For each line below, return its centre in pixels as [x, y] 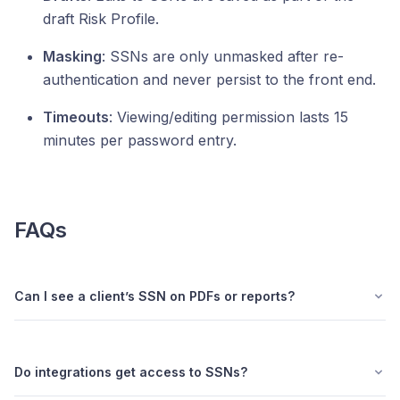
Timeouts [76, 117]
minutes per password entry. [140, 140]
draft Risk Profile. [101, 18]
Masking [72, 56]
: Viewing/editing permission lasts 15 [229, 117]
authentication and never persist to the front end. [209, 79]
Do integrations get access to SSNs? [131, 371]
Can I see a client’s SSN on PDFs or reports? [154, 296]
